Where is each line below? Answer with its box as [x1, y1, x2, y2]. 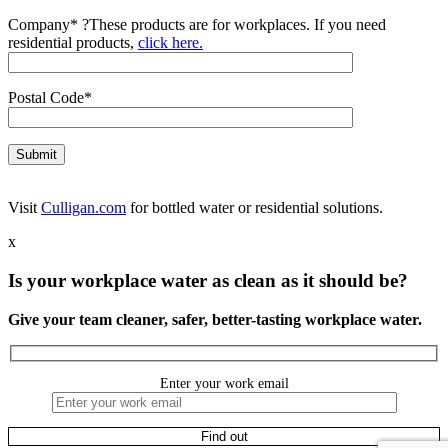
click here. [138, 34, 203, 52]
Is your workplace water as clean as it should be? [8, 269, 408, 291]
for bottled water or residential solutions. [126, 199, 383, 217]
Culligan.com [41, 199, 126, 217]
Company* [8, 16, 82, 34]
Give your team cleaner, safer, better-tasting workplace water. [8, 310, 426, 328]
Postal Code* [8, 89, 92, 107]
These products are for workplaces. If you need [89, 16, 386, 34]
